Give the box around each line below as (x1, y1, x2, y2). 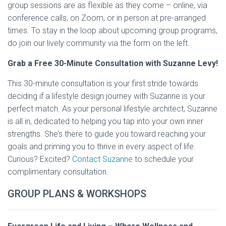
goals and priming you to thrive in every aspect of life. (8, 142, 196, 152)
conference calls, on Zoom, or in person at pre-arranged (8, 13, 206, 23)
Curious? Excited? (8, 154, 72, 164)
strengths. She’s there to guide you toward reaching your (8, 129, 206, 139)
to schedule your (133, 154, 194, 164)
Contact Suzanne (72, 154, 133, 164)
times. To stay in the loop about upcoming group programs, (8, 26, 217, 36)
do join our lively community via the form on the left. (8, 38, 190, 48)
